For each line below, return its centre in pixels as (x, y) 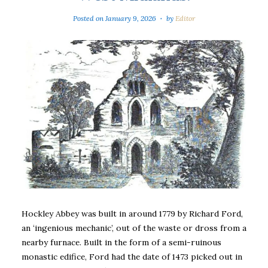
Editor (185, 19)
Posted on (89, 19)
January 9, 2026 (131, 19)
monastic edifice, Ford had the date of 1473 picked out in (132, 256)
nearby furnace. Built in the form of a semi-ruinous (121, 242)
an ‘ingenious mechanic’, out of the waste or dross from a (134, 228)
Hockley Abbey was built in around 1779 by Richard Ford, (132, 213)
